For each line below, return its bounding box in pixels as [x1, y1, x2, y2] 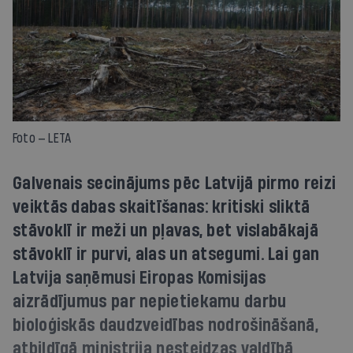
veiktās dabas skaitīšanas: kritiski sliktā [13, 197, 310, 217]
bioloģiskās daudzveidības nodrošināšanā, [13, 315, 318, 335]
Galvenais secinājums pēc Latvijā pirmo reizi [13, 173, 336, 193]
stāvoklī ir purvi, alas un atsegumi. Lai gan [13, 244, 320, 264]
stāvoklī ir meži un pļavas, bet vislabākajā [13, 221, 318, 240]
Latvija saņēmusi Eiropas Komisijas [13, 268, 266, 288]
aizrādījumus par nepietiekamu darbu [13, 292, 287, 311]
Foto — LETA [13, 131, 72, 145]
